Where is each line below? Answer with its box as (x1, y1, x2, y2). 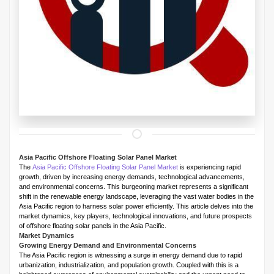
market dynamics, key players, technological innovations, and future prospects (19, 212, 252, 220)
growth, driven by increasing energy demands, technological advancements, (19, 173, 245, 181)
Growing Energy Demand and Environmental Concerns (19, 242, 196, 250)
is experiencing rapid (178, 163, 241, 171)
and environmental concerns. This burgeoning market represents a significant (19, 183, 248, 191)
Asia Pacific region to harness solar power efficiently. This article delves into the (19, 202, 253, 210)
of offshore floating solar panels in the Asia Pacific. (19, 222, 166, 230)
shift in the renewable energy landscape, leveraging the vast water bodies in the (19, 193, 254, 201)
